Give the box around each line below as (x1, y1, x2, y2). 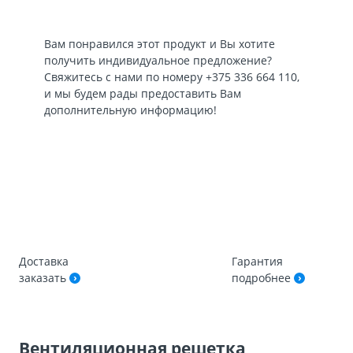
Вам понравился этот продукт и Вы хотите (44, 36, 275, 51)
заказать (19, 270, 69, 285)
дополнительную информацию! (44, 102, 217, 117)
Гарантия (232, 254, 283, 269)
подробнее (232, 270, 294, 285)
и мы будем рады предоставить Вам (44, 86, 241, 101)
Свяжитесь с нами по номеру (44, 69, 206, 84)
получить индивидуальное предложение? (44, 53, 272, 68)
